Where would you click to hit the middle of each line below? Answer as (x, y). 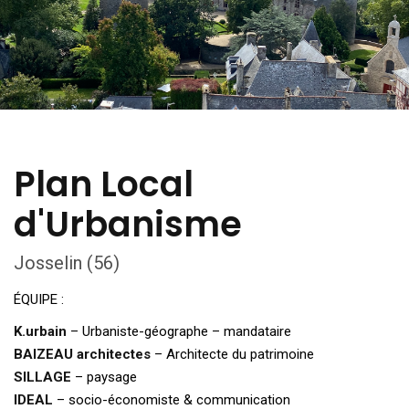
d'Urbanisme (128, 224)
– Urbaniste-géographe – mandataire (179, 331)
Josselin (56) (67, 263)
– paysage (104, 377)
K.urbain (40, 331)
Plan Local (104, 184)
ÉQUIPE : (39, 299)
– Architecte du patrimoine (232, 354)
